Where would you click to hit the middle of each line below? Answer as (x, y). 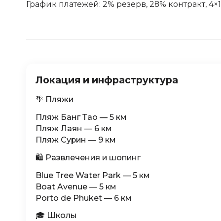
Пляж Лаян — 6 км (74, 129)
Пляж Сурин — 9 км (75, 140)
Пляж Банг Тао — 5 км (81, 117)
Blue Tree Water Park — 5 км (92, 175)
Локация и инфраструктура (107, 80)
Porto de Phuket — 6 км (83, 198)
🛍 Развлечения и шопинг (88, 157)
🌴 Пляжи (54, 100)
